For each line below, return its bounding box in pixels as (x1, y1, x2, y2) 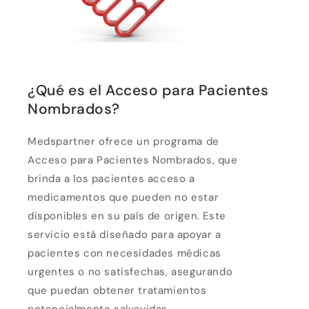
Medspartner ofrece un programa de (28, 134, 219, 149)
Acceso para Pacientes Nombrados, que (28, 153, 238, 168)
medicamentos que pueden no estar (28, 190, 219, 205)
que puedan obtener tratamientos (28, 283, 207, 298)
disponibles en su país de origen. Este (28, 209, 226, 223)
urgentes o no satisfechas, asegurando (28, 265, 233, 279)
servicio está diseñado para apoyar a (28, 228, 221, 242)
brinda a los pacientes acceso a (28, 172, 195, 186)
